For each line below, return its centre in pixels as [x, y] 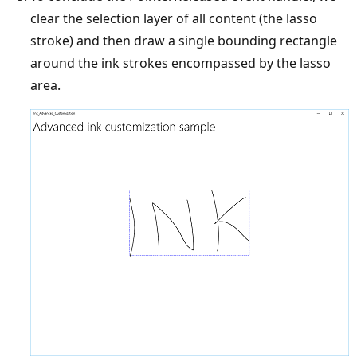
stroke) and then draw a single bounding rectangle [184, 41]
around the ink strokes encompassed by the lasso [180, 63]
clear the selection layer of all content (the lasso [174, 19]
